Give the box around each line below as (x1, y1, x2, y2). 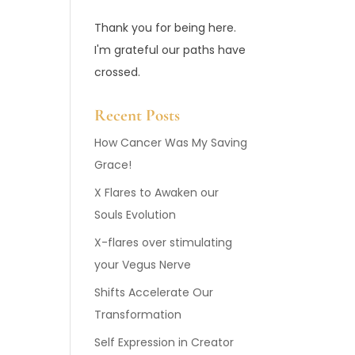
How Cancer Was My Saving (94, 135, 248, 151)
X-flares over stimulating (94, 235, 233, 250)
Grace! (94, 157, 132, 173)
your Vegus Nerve (94, 257, 192, 273)
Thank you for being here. (94, 20, 237, 36)
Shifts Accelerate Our (94, 284, 214, 300)
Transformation (94, 307, 182, 323)
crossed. (94, 64, 141, 80)
